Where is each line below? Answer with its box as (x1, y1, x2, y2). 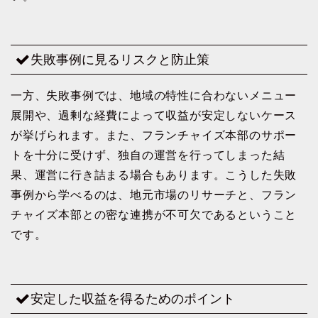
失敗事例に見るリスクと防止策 (31, 52, 209, 67)
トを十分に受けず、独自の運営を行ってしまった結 (11, 149, 285, 162)
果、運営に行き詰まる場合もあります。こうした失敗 (11, 169, 297, 182)
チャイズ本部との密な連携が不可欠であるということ (11, 209, 297, 221)
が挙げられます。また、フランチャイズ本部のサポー (11, 129, 297, 142)
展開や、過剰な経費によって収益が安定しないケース (11, 109, 297, 122)
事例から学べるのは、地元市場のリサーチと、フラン (11, 189, 297, 202)
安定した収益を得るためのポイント (31, 290, 235, 306)
